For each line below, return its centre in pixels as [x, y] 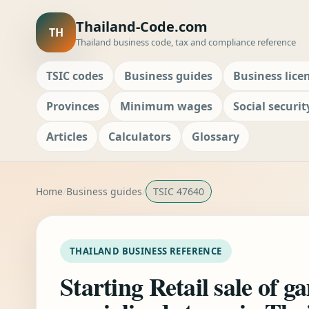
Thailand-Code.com [142, 26]
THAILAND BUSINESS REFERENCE [146, 251]
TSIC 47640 [179, 191]
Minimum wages [166, 106]
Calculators [140, 137]
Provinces [73, 106]
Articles [67, 137]
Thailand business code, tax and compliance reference [186, 42]
